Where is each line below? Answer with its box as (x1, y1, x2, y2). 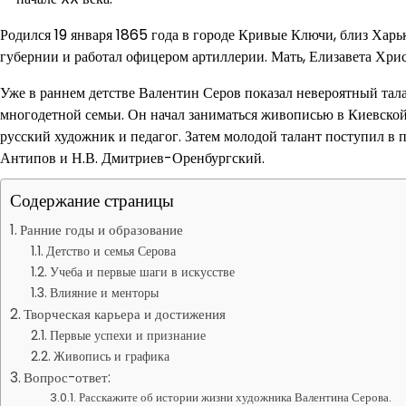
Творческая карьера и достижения (24, 304, 227, 324)
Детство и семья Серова (45, 242, 176, 260)
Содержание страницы (10, 188, 174, 213)
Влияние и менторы (49, 284, 159, 302)
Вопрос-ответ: (24, 368, 111, 387)
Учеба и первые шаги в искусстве (49, 263, 235, 281)
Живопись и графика (53, 347, 169, 365)
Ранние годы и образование (20, 220, 184, 239)
